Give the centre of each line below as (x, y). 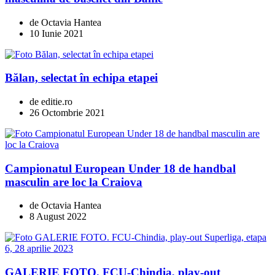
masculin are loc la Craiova (74, 182)
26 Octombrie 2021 (67, 112)
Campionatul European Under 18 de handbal (120, 168)
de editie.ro (51, 101)
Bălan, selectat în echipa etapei (81, 78)
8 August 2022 (58, 217)
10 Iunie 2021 (56, 33)
